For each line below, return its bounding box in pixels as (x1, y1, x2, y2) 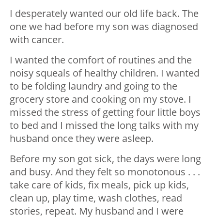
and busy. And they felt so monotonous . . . (10, 165, 200, 179)
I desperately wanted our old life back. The (10, 7, 199, 20)
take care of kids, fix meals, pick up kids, (10, 178, 189, 192)
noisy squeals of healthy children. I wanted (10, 66, 200, 80)
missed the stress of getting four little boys (10, 106, 201, 119)
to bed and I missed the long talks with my (10, 119, 199, 132)
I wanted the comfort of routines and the (10, 53, 192, 67)
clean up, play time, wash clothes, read (10, 191, 182, 205)
